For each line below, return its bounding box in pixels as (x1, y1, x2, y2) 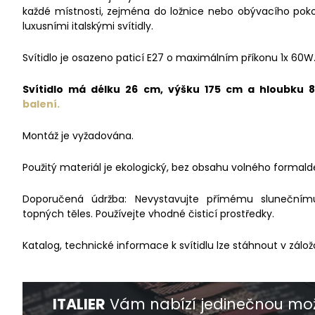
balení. (22, 97, 62, 112)
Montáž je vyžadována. (22, 129, 134, 143)
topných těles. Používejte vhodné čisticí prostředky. (22, 207, 274, 221)
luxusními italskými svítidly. (22, 19, 156, 34)
